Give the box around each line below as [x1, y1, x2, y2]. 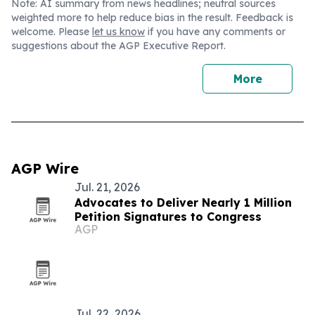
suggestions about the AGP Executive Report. [11, 39, 226, 52]
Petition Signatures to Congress [75, 210, 262, 224]
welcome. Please [11, 25, 92, 38]
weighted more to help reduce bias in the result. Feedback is [11, 11, 293, 24]
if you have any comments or [145, 25, 285, 38]
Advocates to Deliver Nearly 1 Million [75, 195, 292, 210]
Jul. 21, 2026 [75, 180, 140, 194]
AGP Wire [11, 160, 79, 177]
